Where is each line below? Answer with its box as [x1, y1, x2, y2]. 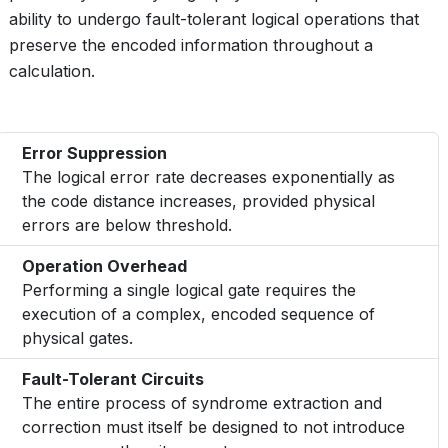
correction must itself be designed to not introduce [22, 417, 405, 437]
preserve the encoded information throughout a [9, 35, 373, 55]
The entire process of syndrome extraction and [22, 393, 382, 413]
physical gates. [22, 328, 133, 348]
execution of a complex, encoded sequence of [22, 304, 375, 324]
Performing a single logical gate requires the [22, 280, 356, 300]
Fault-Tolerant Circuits [22, 369, 204, 389]
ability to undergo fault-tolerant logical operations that [9, 9, 419, 29]
